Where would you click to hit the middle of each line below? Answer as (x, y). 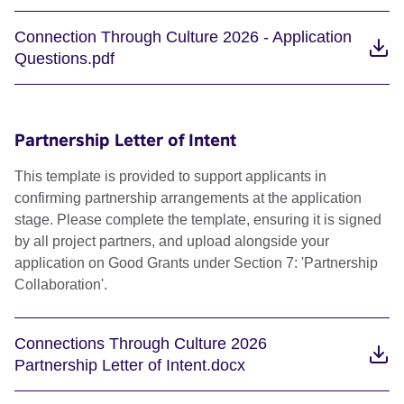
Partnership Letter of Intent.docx (130, 366)
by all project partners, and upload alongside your (172, 242)
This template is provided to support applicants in (170, 177)
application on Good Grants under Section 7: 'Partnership (196, 263)
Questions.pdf (64, 59)
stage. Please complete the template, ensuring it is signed (198, 220)
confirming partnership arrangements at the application (188, 198)
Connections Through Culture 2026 (141, 344)
